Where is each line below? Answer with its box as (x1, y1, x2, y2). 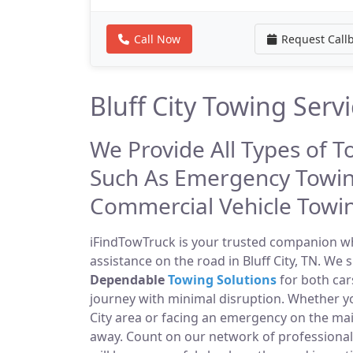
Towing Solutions (168, 271, 277, 288)
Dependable (90, 271, 168, 288)
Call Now (134, 32, 180, 46)
